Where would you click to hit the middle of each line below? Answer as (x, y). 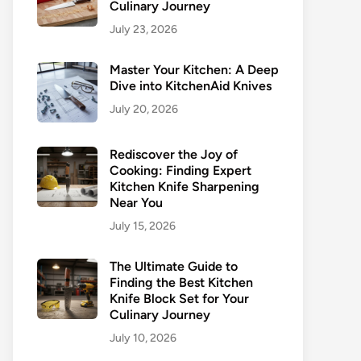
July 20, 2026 (144, 109)
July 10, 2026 (143, 338)
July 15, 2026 (143, 226)
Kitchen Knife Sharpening (185, 187)
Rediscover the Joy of (174, 154)
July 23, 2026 (143, 29)
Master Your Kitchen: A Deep (194, 70)
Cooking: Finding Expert (180, 170)
